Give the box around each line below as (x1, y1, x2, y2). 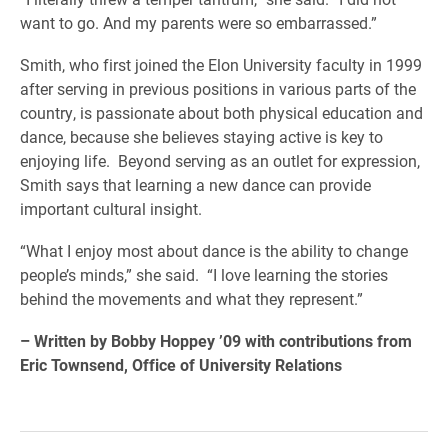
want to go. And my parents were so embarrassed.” (20, 12, 377, 33)
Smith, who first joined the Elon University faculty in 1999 (20, 54, 422, 75)
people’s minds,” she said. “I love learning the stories (20, 264, 388, 285)
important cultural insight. (20, 198, 202, 219)
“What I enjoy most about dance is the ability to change (20, 240, 408, 261)
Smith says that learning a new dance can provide (20, 174, 371, 195)
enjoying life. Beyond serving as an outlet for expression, (20, 150, 420, 171)
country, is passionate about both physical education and (20, 102, 423, 123)
